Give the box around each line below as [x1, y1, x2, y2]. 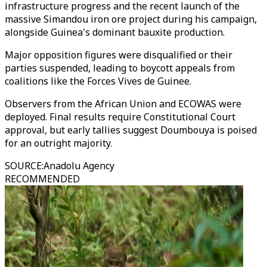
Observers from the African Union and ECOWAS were [5, 97, 241, 110]
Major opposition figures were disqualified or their [5, 48, 232, 61]
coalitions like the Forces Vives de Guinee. [5, 74, 191, 88]
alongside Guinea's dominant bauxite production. [5, 26, 225, 39]
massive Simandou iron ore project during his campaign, [5, 13, 257, 26]
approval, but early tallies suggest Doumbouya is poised [5, 123, 257, 136]
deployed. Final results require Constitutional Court [5, 110, 235, 123]
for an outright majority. [5, 136, 112, 150]
